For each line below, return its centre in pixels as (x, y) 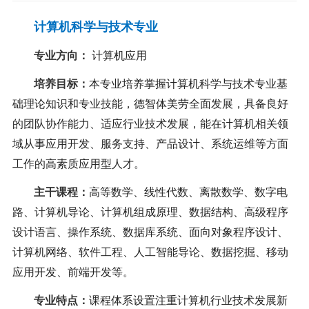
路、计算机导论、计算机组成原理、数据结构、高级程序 (150, 212)
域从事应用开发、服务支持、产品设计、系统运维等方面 (150, 144)
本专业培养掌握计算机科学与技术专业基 (188, 84)
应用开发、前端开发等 (67, 272)
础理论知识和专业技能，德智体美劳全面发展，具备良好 (150, 104)
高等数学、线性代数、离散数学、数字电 (188, 192)
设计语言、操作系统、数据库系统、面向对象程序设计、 (150, 232)
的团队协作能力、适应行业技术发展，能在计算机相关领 (150, 124)
